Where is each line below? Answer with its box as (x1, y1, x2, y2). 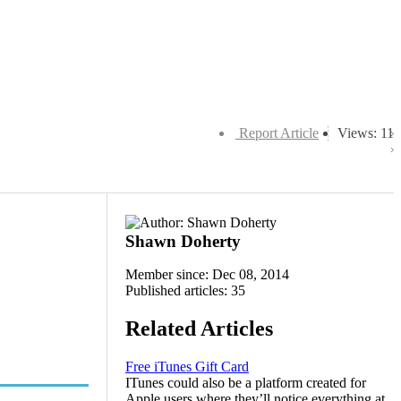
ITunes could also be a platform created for (125, 374, 366, 390)
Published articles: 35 (125, 283, 245, 298)
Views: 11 (337, 125, 394, 141)
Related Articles (125, 316, 273, 340)
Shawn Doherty (125, 232, 241, 251)
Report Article (239, 125, 319, 141)
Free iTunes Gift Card (125, 358, 249, 374)
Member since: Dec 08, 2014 (125, 267, 289, 282)
